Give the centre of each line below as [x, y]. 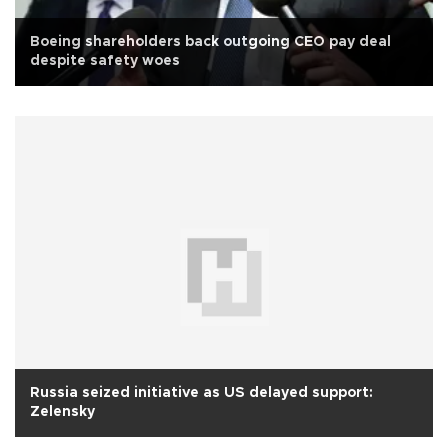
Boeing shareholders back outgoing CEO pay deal [210, 41]
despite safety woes [105, 60]
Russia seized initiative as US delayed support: [201, 392]
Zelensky [62, 411]
